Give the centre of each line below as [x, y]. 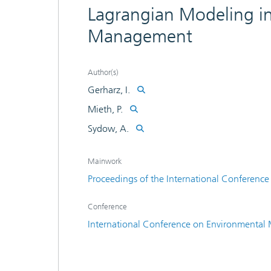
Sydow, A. [108, 129]
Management [140, 36]
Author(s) [103, 72]
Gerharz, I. [109, 90]
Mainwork [105, 161]
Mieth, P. [105, 109]
